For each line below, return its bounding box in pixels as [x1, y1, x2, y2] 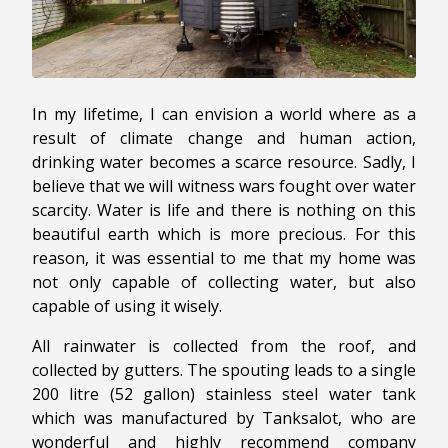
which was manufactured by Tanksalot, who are [32, 407, 416, 430]
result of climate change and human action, [32, 127, 416, 150]
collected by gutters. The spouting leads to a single [32, 359, 416, 382]
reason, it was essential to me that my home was [32, 247, 416, 270]
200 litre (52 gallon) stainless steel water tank [32, 383, 416, 406]
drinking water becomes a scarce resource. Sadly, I [32, 151, 416, 174]
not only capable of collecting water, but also [32, 271, 416, 294]
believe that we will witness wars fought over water [32, 175, 416, 198]
